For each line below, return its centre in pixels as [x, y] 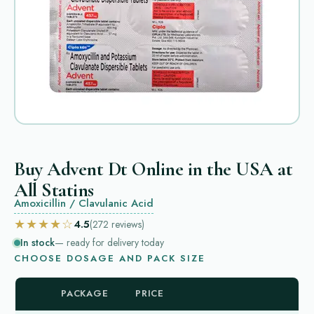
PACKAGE [85, 293]
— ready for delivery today [109, 243]
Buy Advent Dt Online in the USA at [153, 169]
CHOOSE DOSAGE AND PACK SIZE [110, 258]
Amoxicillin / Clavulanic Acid [84, 203]
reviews [127, 224]
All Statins [54, 190]
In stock [37, 243]
